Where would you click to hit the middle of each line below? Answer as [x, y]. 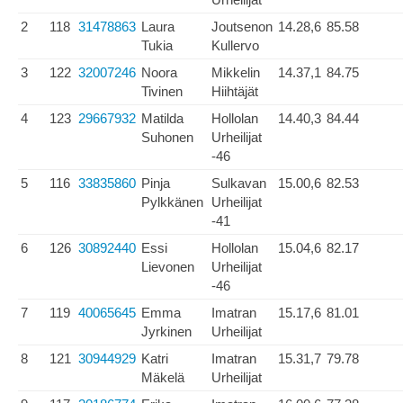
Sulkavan [239, 183]
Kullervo [235, 45]
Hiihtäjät [235, 91]
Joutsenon [242, 27]
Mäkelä [163, 377]
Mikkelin [236, 72]
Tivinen [162, 91]
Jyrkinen [166, 331]
